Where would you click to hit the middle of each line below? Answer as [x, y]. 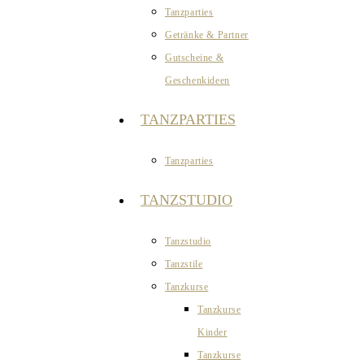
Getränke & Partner [207, 35]
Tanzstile [184, 264]
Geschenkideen [197, 80]
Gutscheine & [195, 58]
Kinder [212, 332]
